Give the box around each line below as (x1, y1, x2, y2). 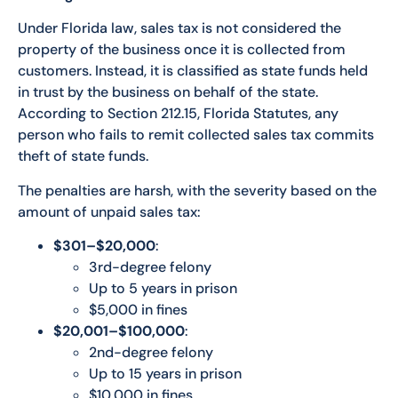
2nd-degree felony (89, 343, 213, 362)
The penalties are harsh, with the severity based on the (18, 180, 377, 200)
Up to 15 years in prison (89, 364, 242, 384)
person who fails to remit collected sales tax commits (18, 125, 374, 145)
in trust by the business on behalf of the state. (18, 83, 318, 102)
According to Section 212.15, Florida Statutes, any (18, 104, 338, 123)
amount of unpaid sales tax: (18, 202, 201, 221)
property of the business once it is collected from (18, 40, 346, 60)
